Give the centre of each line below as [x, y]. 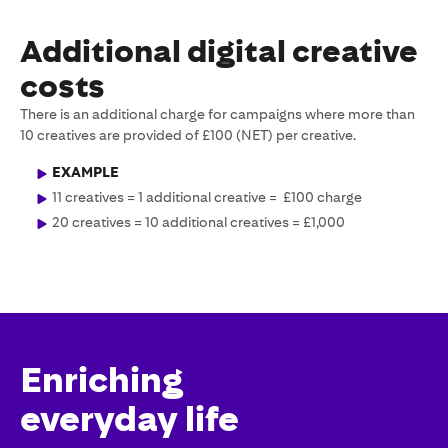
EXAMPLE [85, 172]
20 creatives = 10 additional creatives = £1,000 [198, 222]
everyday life [129, 419]
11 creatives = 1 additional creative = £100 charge [207, 197]
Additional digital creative [219, 51]
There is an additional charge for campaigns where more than [217, 114]
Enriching [101, 380]
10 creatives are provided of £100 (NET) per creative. [188, 135]
